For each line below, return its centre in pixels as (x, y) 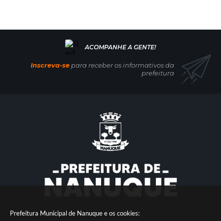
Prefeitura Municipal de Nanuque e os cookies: (75, 213)
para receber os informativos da (122, 65)
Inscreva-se (50, 65)
